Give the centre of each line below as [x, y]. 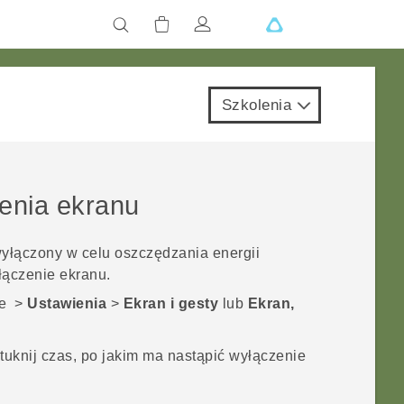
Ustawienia [67, 304]
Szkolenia [256, 105]
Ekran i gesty [171, 304]
